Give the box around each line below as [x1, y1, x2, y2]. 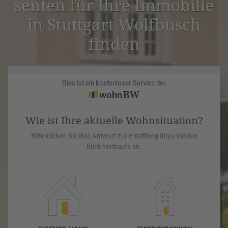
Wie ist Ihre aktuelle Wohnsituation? [25, 113, 203, 128]
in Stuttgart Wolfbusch [27, 13, 201, 36]
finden [88, 33, 140, 55]
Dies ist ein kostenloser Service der [62, 78, 166, 88]
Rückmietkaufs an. [87, 142, 141, 152]
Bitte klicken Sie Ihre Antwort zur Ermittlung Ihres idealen [31, 131, 197, 141]
